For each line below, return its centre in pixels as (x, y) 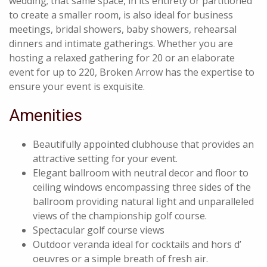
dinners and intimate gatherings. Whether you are (121, 44)
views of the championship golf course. (120, 216)
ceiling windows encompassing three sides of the (142, 187)
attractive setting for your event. (105, 159)
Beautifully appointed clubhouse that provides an (143, 144)
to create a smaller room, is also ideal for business (121, 15)
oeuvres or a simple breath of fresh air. (120, 259)
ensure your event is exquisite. (77, 86)
